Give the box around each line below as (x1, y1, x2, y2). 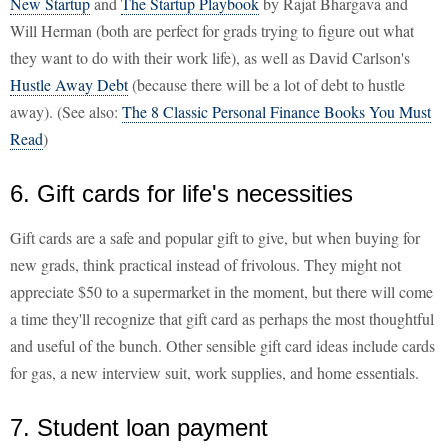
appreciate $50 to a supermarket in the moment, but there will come (10, 281, 433, 303)
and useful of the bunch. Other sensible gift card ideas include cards (10, 335, 435, 357)
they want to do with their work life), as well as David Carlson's (10, 47, 410, 69)
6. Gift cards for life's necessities (10, 180, 353, 208)
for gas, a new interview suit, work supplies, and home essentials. (10, 362, 419, 384)
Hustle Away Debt (10, 74, 128, 96)
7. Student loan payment (10, 414, 268, 442)
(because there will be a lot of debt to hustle (128, 74, 405, 96)
